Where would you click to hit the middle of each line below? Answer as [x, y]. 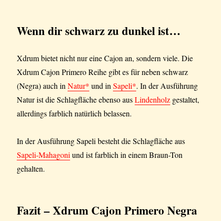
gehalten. [31, 169]
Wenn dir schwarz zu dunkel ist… [99, 31]
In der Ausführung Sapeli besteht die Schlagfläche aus [101, 141]
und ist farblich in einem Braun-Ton [127, 155]
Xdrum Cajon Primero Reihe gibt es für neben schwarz [103, 72]
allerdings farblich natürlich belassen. [74, 113]
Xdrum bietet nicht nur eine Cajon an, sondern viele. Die [105, 58]
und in [101, 86]
